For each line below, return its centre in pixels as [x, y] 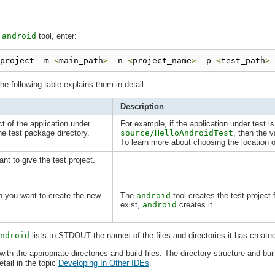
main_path [81, 60]
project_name [162, 60]
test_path [243, 60]
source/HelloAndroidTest [177, 133]
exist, [131, 204]
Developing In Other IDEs [104, 263]
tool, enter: [56, 36]
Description [142, 106]
